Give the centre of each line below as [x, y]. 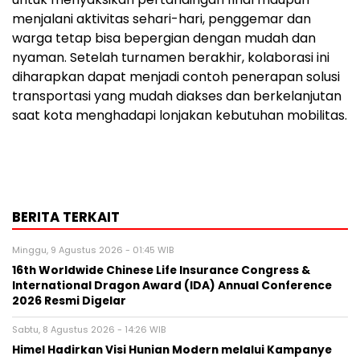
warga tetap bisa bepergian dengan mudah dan [164, 38]
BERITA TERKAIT [66, 217]
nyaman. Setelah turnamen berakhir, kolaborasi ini [171, 57]
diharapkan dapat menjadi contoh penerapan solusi [176, 76]
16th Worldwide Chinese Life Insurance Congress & [161, 270]
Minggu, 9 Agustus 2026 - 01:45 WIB [93, 250]
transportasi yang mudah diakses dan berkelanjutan [177, 96]
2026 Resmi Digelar [69, 301]
